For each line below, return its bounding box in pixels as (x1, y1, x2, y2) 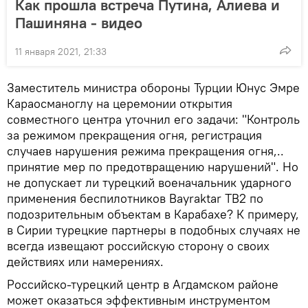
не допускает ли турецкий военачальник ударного (7, 175, 291, 190)
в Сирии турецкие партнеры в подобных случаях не (7, 222, 300, 238)
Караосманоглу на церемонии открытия (7, 96, 232, 111)
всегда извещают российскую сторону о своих (7, 238, 269, 254)
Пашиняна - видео (15, 13, 142, 32)
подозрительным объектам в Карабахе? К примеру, (7, 206, 299, 222)
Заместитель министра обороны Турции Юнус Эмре (7, 80, 300, 96)
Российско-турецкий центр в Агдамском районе (7, 276, 278, 292)
